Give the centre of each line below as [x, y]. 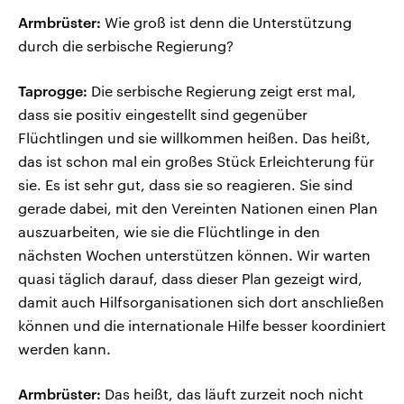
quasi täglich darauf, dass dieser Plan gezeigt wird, [190, 279]
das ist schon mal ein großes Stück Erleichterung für [196, 161]
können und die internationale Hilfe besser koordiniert [202, 326]
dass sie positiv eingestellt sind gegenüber [163, 115]
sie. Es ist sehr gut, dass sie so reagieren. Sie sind [185, 185]
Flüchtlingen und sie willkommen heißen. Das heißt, [194, 138]
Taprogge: [53, 91]
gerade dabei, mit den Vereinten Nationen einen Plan [198, 208]
